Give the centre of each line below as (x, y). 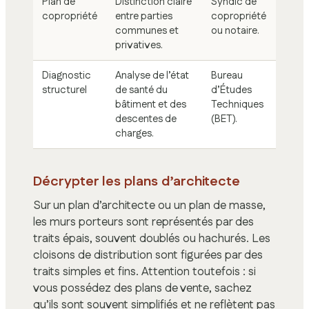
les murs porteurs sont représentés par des (143, 222)
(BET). (224, 119)
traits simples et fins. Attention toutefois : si (144, 272)
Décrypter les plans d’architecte (137, 182)
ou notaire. (235, 30)
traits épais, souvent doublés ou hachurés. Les (152, 239)
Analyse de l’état (152, 75)
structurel (64, 90)
